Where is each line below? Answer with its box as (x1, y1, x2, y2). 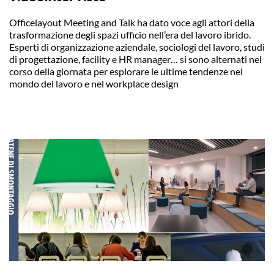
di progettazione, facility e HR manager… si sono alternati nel (9, 53, 262, 65)
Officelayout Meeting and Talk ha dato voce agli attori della (9, 17, 254, 28)
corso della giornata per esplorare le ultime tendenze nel (9, 65, 243, 77)
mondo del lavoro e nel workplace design (9, 78, 179, 89)
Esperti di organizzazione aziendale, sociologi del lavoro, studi (9, 41, 265, 53)
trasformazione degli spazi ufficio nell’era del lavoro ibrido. (9, 29, 251, 40)
